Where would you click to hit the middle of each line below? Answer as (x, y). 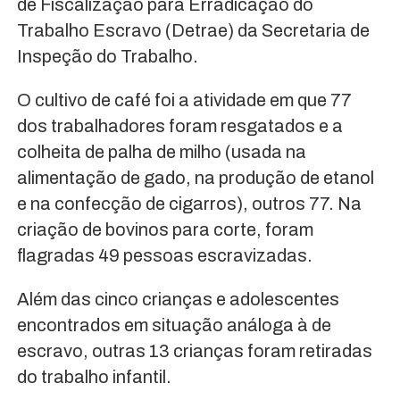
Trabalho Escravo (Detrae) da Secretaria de (193, 31)
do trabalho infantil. (94, 377)
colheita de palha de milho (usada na (161, 152)
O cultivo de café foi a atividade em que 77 (184, 100)
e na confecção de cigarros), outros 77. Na (189, 204)
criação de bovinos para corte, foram (165, 230)
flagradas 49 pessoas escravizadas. (164, 256)
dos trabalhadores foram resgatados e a (179, 126)
